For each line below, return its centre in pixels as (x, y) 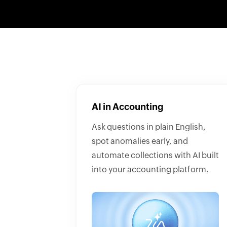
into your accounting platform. (150, 169)
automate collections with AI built (155, 155)
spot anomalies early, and (140, 141)
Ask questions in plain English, (149, 127)
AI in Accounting (128, 107)
